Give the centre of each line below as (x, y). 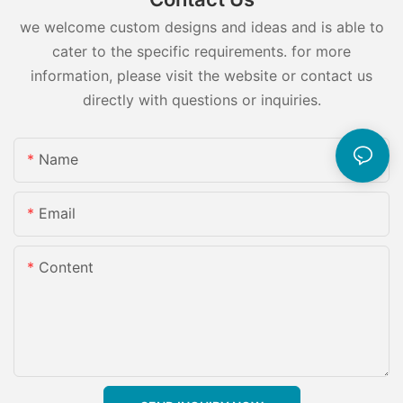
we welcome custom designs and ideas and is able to (201, 27)
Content (66, 267)
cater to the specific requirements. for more (201, 52)
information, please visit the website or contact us (201, 76)
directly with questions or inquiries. (201, 100)
